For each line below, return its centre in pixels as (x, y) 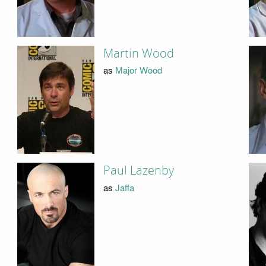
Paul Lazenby (138, 171)
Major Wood (138, 70)
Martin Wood (138, 53)
